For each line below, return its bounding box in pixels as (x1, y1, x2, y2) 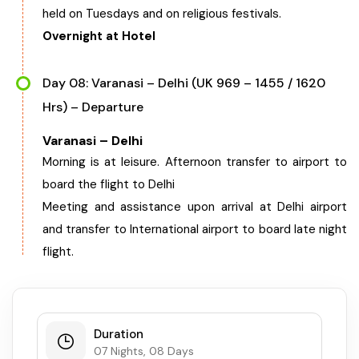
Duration (94, 325, 143, 342)
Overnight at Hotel (42, 28, 155, 44)
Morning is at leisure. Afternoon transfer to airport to (42, 154, 347, 170)
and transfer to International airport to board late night (42, 221, 347, 237)
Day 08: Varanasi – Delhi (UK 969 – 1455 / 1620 (42, 75, 325, 91)
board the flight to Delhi (42, 176, 175, 192)
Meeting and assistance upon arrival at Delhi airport (42, 199, 347, 215)
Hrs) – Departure (42, 99, 143, 115)
